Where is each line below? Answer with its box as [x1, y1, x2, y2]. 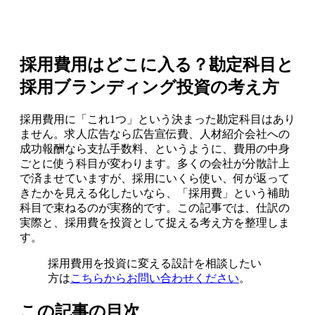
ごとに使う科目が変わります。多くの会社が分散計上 [20, 157, 290, 169]
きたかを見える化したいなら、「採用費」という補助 [20, 186, 290, 199]
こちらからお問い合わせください [70, 271, 239, 284]
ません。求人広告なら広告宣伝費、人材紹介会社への [20, 127, 290, 140]
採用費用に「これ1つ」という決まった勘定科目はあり [20, 112, 295, 125]
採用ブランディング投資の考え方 [20, 77, 279, 96]
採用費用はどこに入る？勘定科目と [20, 55, 294, 74]
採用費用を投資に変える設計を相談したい [48, 257, 262, 269]
